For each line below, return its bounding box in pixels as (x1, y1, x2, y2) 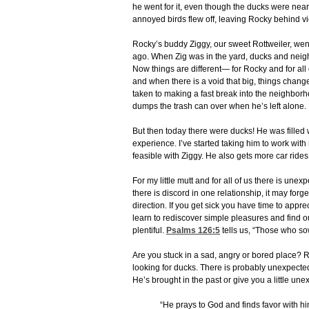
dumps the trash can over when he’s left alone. (132, 101, 306, 112)
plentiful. (132, 226, 166, 236)
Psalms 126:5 (166, 226, 220, 236)
